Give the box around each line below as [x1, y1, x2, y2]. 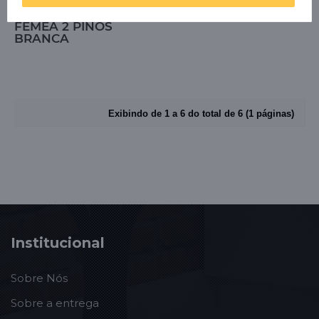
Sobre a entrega [11, 296, 99, 310]
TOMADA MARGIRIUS [14, 6, 146, 21]
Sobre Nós [11, 271, 68, 285]
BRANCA [14, 31, 69, 46]
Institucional [11, 234, 105, 251]
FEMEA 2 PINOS [14, 19, 113, 33]
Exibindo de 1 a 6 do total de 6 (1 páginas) [108, 108, 294, 119]
